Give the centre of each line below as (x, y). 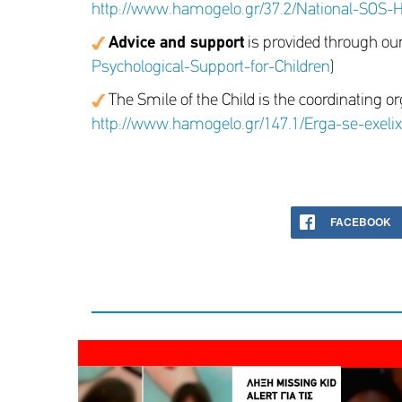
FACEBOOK (361, 222)
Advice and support (176, 44)
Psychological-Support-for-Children (211, 68)
